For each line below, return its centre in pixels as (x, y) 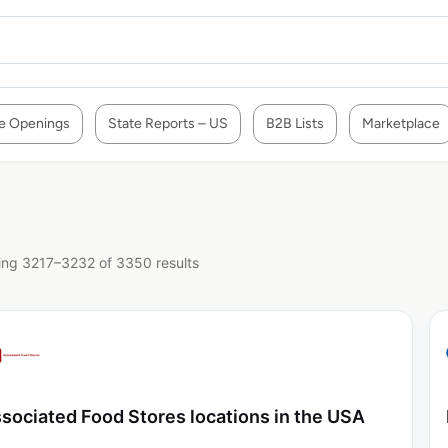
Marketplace (401, 123)
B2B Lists (295, 123)
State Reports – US (168, 123)
